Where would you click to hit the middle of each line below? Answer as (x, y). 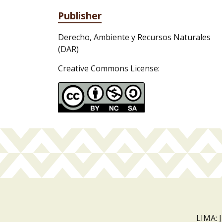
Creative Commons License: (109, 68)
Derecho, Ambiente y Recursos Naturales (134, 37)
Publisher (80, 16)
